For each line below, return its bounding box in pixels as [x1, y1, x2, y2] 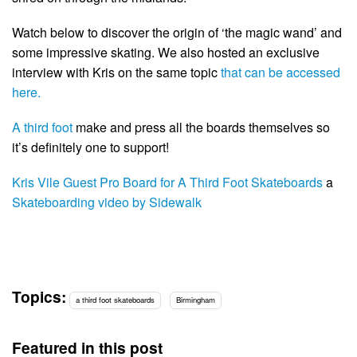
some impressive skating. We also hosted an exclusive [12, 42, 320, 61]
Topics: [12, 285, 66, 308]
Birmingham [175, 294, 215, 306]
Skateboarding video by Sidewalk [12, 193, 202, 212]
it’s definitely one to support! [12, 137, 169, 156]
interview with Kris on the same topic [12, 62, 221, 81]
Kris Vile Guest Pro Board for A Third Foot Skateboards [12, 173, 323, 192]
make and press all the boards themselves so [73, 117, 330, 136]
